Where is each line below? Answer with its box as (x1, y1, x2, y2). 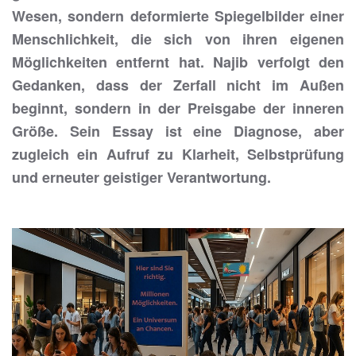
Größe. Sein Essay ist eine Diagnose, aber (12, 121, 344, 141)
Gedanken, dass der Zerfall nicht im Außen (12, 75, 344, 95)
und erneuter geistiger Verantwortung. (12, 167, 271, 188)
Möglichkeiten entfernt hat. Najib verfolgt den (12, 52, 344, 72)
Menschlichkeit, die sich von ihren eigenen (12, 29, 344, 49)
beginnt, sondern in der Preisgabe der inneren (12, 98, 344, 118)
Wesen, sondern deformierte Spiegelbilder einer (12, 6, 344, 26)
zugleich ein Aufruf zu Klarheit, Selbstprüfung (12, 144, 344, 164)
